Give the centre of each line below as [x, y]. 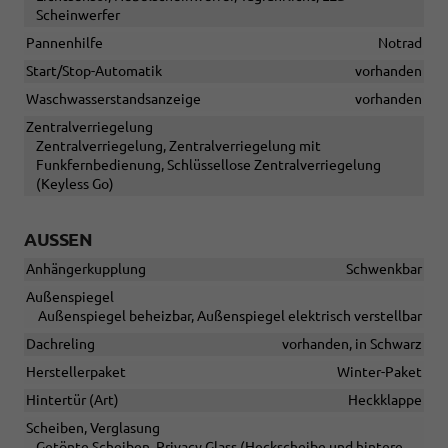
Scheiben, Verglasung [93, 427]
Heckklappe [385, 399]
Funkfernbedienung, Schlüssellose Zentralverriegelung [208, 164]
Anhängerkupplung [86, 268]
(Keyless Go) [75, 183]
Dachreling [60, 343]
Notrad [400, 42]
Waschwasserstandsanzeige [113, 98]
